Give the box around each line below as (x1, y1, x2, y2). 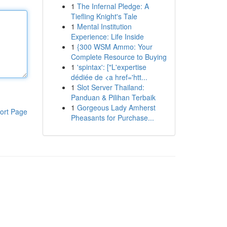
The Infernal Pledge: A (77, 1, 149, 11)
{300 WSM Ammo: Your (77, 42, 153, 52)
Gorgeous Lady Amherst (77, 102, 156, 112)
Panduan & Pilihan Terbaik (70, 92, 156, 102)
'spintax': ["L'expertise (77, 62, 146, 72)
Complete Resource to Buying (70, 52, 167, 62)
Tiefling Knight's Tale (70, 11, 137, 21)
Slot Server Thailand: (77, 82, 144, 92)
